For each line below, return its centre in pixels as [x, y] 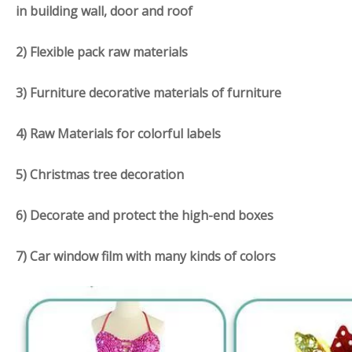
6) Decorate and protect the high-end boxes [145, 215]
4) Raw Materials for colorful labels [118, 134]
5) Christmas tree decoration [100, 174]
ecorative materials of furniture [189, 93]
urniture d [66, 93]
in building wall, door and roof [104, 11]
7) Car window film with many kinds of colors [146, 256]
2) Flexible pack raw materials [102, 52]
